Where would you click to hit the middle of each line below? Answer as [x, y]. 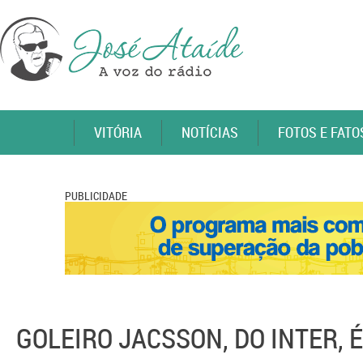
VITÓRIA [118, 132]
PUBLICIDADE [96, 196]
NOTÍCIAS [210, 132]
